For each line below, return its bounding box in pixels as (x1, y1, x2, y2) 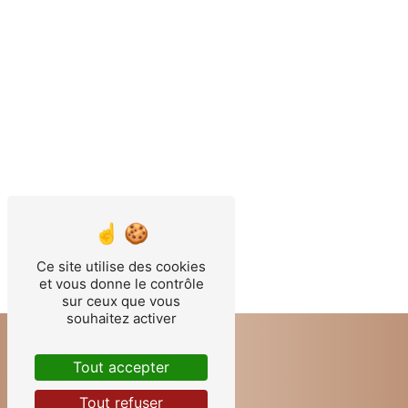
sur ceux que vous (62, 292, 180, 310)
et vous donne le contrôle (38, 275, 204, 292)
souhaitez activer (66, 310, 177, 327)
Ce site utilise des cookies (36, 258, 206, 275)
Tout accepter (73, 358, 169, 376)
